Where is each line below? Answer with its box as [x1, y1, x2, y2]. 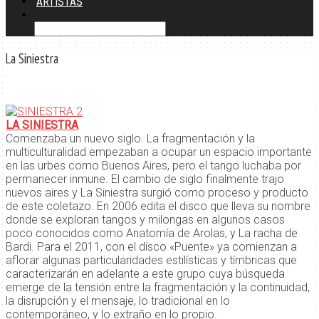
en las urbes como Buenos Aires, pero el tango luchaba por [6, 159, 301, 173]
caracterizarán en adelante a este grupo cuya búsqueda [6, 267, 285, 281]
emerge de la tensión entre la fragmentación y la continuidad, [6, 281, 310, 295]
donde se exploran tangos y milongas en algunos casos [6, 213, 285, 227]
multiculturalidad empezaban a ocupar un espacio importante [6, 145, 312, 159]
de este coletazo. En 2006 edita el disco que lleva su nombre [6, 199, 310, 214]
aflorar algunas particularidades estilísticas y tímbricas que [6, 253, 297, 268]
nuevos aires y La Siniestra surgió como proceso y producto [6, 186, 308, 200]
